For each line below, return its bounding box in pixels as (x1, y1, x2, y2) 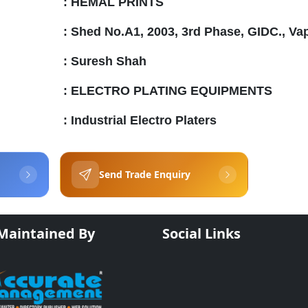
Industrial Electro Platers (70, 113, 217, 128)
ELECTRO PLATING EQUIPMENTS (70, 84, 272, 98)
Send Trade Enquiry (98, 168, 190, 181)
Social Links (162, 224, 241, 243)
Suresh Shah (70, 54, 146, 69)
